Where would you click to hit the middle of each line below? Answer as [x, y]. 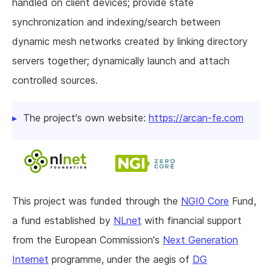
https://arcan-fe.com [196, 118]
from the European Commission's [87, 240]
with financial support [192, 221]
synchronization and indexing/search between [116, 22]
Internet [30, 260]
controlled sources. [55, 80]
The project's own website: [86, 118]
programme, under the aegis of [121, 260]
